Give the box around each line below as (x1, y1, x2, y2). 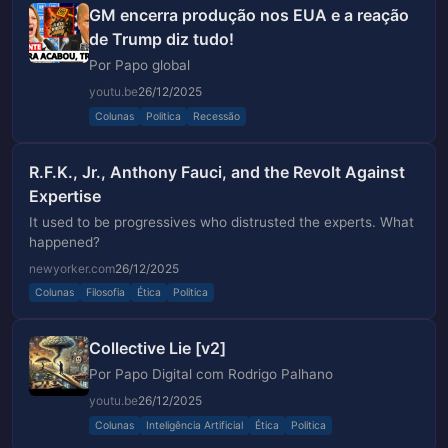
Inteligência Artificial (146, 418, 243, 432)
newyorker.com (29, 260, 115, 276)
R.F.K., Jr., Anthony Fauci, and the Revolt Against (29, 161, 405, 182)
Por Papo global (89, 56, 190, 73)
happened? (29, 233, 100, 250)
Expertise (29, 185, 101, 206)
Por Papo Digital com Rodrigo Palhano (89, 366, 333, 383)
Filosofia (86, 286, 125, 300)
